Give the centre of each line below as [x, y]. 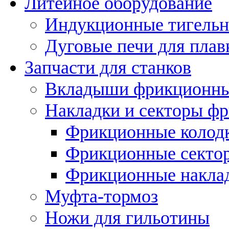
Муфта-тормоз [101, 196]
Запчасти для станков [108, 67]
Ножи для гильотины [127, 217]
